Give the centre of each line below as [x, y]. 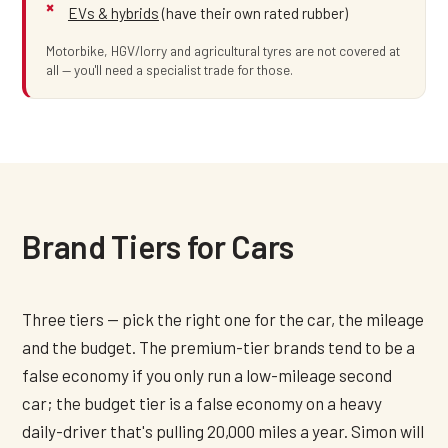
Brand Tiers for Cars [158, 246]
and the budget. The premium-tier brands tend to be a [219, 347]
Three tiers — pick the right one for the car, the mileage [223, 319]
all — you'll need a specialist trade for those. [169, 70]
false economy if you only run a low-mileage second [207, 375]
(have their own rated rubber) [253, 12]
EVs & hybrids [113, 12]
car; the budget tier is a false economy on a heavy [202, 403]
